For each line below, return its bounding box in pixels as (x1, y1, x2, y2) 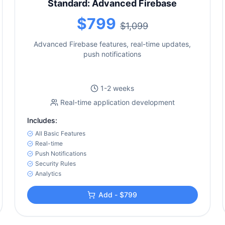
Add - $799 (98, 190, 138, 199)
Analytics (35, 170, 62, 177)
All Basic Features (35, 130, 86, 137)
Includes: (27, 116, 58, 125)
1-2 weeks (100, 84, 135, 92)
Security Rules (35, 160, 76, 167)
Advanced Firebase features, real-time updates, (34, 40, 191, 48)
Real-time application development (60, 98, 175, 106)
